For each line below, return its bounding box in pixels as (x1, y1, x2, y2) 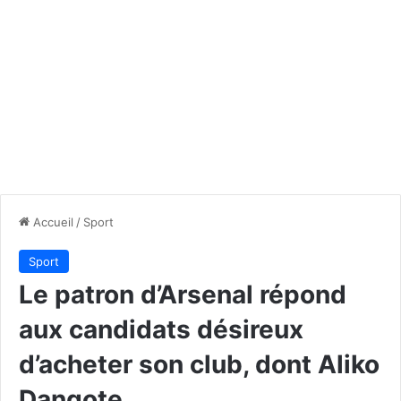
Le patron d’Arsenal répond (19, 278, 346, 310)
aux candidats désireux (19, 313, 303, 345)
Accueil (30, 214, 73, 229)
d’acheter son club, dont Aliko (19, 348, 380, 380)
